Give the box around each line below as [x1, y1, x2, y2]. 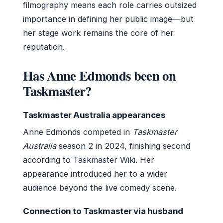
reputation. [23, 41, 65, 52]
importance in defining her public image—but [23, 13, 194, 24]
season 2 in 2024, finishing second [56, 140, 190, 151]
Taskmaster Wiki [73, 154, 135, 165]
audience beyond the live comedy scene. [23, 182, 177, 193]
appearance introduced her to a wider [23, 168, 167, 179]
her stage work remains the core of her [23, 27, 174, 38]
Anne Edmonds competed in [23, 126, 132, 137]
